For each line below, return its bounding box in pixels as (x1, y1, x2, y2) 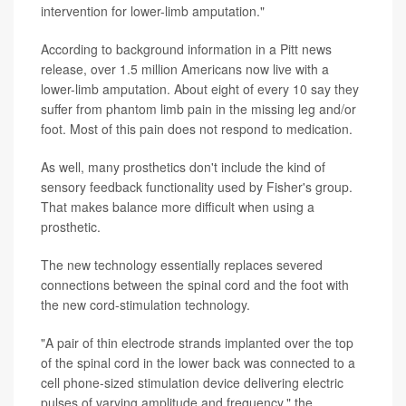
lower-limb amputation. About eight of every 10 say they (41, 80, 359, 98)
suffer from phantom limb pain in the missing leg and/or (41, 100, 356, 118)
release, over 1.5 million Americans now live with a (41, 60, 329, 78)
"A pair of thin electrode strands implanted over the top (41, 333, 353, 352)
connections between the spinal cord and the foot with (41, 275, 349, 294)
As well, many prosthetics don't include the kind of (41, 158, 325, 176)
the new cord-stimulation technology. (41, 295, 250, 314)
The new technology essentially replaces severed (41, 256, 323, 274)
